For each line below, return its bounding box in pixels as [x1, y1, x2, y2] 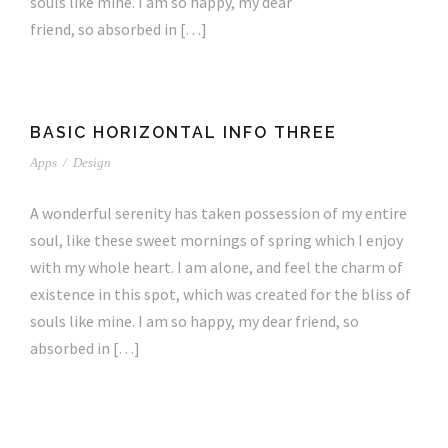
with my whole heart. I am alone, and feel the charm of [30, 256, 403, 277]
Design [73, 154, 111, 170]
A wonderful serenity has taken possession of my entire [30, 202, 407, 223]
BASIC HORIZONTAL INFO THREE [30, 122, 337, 142]
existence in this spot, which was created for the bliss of [30, 283, 411, 304]
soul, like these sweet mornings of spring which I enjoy [30, 229, 403, 250]
